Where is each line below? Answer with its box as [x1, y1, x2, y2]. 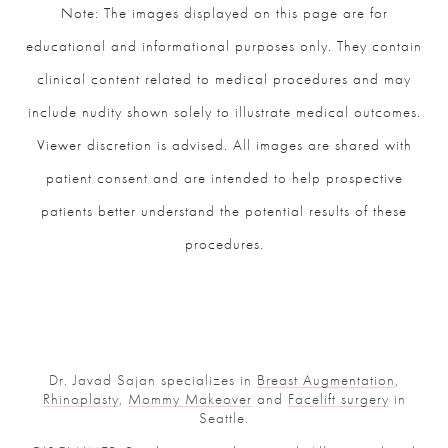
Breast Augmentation [257, 370, 395, 391]
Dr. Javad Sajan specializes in [49, 370, 257, 391]
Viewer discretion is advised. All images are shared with [36, 135, 412, 156]
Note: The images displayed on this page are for [60, 3, 388, 24]
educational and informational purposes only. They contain [26, 36, 422, 57]
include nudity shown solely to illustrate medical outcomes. [27, 102, 421, 123]
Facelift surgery [287, 389, 389, 410]
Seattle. [199, 408, 249, 429]
